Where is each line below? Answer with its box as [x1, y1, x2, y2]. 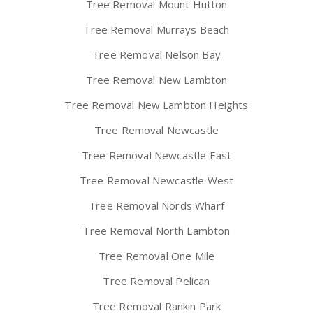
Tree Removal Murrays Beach [83, 22, 230, 37]
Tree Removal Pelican [103, 274, 210, 289]
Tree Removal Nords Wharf [89, 198, 224, 213]
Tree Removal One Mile [98, 249, 215, 263]
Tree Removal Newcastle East [81, 148, 232, 163]
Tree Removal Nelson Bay [92, 48, 221, 62]
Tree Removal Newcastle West [79, 173, 234, 188]
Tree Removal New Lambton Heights [64, 98, 249, 112]
